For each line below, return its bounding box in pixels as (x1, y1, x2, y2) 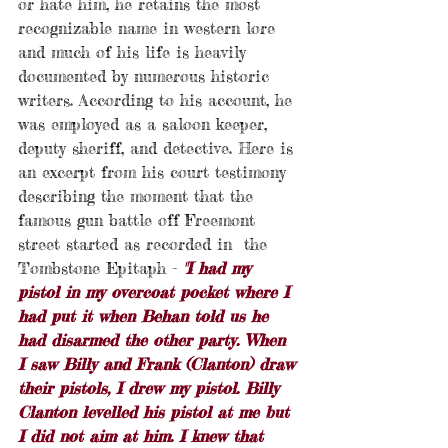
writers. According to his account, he (18, 90, 298, 111)
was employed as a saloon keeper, (18, 114, 273, 135)
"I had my (183, 258, 257, 279)
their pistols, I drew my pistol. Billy (18, 378, 285, 399)
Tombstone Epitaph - (18, 258, 183, 279)
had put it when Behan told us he (18, 306, 274, 327)
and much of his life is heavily (18, 42, 252, 63)
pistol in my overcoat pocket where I (18, 282, 295, 303)
